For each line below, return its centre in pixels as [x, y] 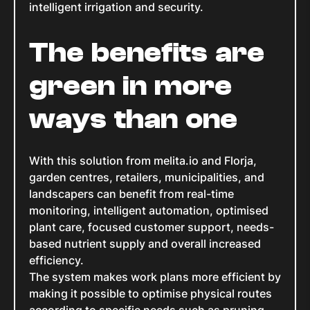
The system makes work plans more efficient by [155, 277]
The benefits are [147, 53]
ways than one [133, 119]
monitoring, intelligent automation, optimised [149, 211]
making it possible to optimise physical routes [151, 294]
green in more [130, 86]
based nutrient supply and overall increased [145, 244]
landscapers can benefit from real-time [131, 194]
